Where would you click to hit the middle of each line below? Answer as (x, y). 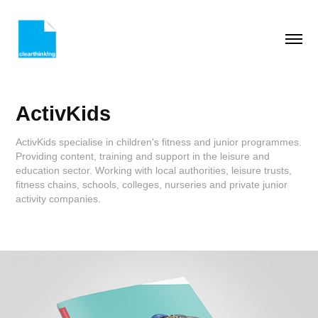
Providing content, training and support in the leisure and (143, 156)
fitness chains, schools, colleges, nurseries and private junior (152, 185)
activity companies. (59, 199)
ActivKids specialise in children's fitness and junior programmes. (159, 142)
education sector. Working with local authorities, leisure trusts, (154, 170)
